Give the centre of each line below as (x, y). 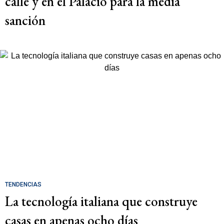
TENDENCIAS (23, 184)
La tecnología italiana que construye (101, 201)
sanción (25, 20)
